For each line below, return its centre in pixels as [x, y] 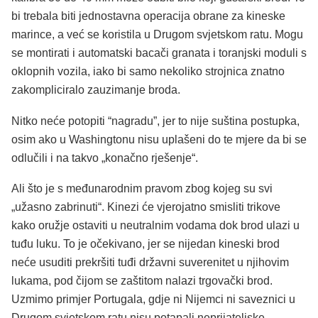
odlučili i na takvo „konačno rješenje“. [105, 158]
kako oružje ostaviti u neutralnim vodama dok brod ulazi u [155, 226]
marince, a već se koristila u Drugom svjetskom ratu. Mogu [157, 35]
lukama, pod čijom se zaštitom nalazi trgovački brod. [142, 281]
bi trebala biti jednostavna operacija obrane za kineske [148, 16]
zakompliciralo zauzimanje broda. [96, 90]
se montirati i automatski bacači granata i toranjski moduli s [159, 53]
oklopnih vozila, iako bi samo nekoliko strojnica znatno [148, 72]
